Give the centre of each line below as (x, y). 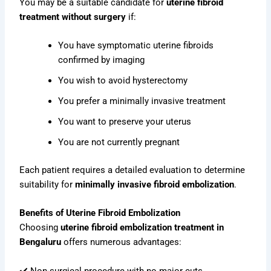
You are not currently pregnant (119, 142)
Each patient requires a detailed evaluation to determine (132, 170)
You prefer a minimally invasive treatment (142, 101)
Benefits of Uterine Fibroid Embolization (100, 213)
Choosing (40, 228)
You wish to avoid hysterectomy (123, 80)
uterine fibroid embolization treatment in (142, 228)
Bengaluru (41, 242)
